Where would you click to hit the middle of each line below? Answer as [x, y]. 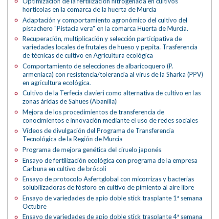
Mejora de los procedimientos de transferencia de [94, 112]
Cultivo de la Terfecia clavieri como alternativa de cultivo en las [112, 93]
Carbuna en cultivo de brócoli [65, 168]
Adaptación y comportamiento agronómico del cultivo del [105, 20]
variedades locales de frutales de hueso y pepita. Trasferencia [110, 47]
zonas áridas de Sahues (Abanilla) [70, 101]
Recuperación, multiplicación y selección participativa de [102, 39]
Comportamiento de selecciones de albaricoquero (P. [98, 66]
